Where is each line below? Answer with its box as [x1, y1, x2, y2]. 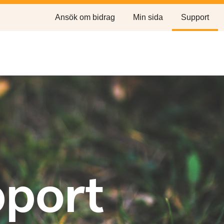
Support [181, 13, 209, 21]
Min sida [133, 13, 163, 21]
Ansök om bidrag [55, 13, 115, 21]
